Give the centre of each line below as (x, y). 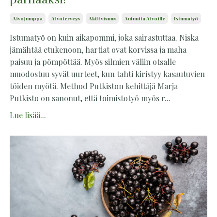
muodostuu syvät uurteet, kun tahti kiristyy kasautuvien (107, 74)
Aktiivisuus (102, 18)
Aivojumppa (28, 18)
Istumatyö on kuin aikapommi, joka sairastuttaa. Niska (104, 37)
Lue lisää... (28, 115)
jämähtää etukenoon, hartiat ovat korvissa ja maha (98, 49)
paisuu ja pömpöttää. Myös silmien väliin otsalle (93, 62)
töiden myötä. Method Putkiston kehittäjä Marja (94, 86)
